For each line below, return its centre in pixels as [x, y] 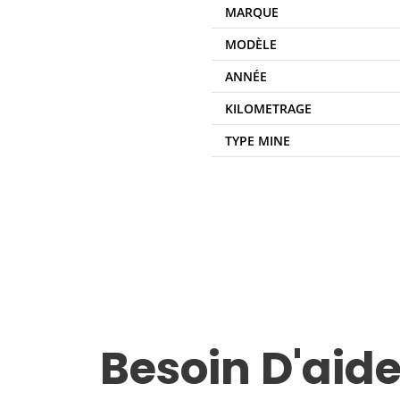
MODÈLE [251, 45]
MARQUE [252, 12]
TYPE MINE [258, 141]
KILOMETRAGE [268, 109]
